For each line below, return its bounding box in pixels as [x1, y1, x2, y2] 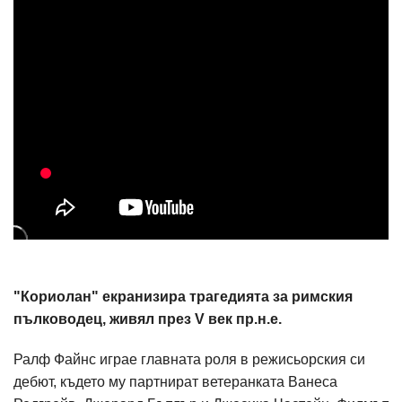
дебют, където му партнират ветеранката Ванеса [13, 374, 337, 389]
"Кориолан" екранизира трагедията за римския [13, 289, 353, 304]
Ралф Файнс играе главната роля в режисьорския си [13, 352, 365, 367]
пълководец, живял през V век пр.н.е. [13, 311, 282, 327]
